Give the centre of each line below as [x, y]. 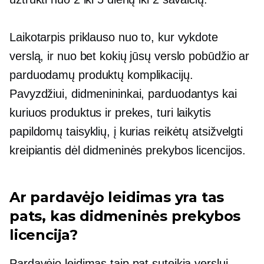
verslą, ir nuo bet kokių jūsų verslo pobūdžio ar [130, 56]
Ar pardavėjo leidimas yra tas [117, 197]
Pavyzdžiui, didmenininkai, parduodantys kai [123, 94]
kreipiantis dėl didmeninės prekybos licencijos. [128, 150]
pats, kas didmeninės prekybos [125, 216]
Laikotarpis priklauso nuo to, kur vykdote [114, 37]
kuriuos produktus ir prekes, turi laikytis [110, 113]
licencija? [44, 235]
